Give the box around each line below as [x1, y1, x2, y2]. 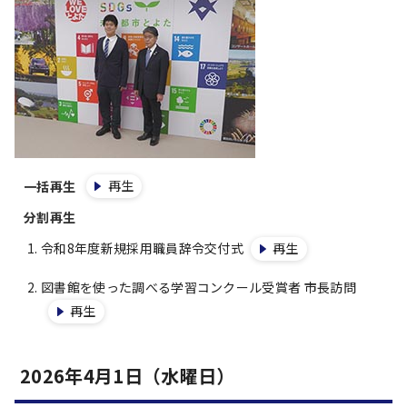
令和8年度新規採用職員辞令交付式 [41, 239, 244, 257]
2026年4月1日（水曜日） [20, 362, 235, 389]
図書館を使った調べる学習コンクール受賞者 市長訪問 [41, 278, 357, 296]
